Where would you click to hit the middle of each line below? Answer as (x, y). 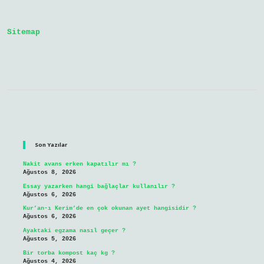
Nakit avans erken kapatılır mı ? (79, 164)
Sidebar (54, 123)
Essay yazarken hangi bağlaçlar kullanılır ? (99, 186)
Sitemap (24, 32)
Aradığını (103, 6)
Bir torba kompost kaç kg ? (69, 253)
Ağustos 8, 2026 (49, 173)
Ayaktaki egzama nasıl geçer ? (74, 231)
